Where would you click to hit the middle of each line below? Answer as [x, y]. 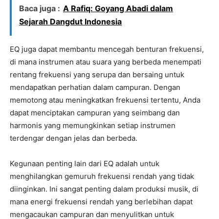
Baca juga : [40, 9]
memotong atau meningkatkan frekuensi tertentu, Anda [105, 100]
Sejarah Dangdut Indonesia [70, 22]
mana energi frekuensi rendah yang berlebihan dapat [101, 202]
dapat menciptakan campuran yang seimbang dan [95, 113]
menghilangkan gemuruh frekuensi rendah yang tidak [102, 176]
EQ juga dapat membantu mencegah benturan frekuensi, [107, 49]
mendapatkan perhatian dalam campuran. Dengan [95, 88]
